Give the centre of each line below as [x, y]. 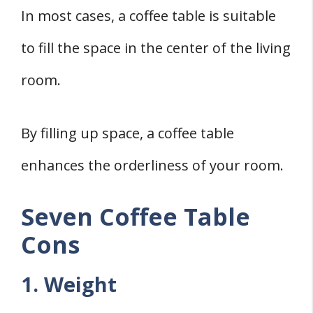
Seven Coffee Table [136, 217]
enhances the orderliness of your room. [152, 166]
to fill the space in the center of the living [156, 48]
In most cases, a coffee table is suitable [148, 16]
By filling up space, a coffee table [128, 133]
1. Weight [69, 284]
